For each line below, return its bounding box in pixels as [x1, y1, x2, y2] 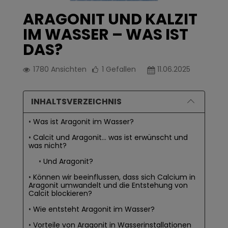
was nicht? [28, 140, 67, 151]
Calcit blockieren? [28, 188, 92, 198]
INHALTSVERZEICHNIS [31, 95, 122, 107]
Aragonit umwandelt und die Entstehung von [28, 180, 188, 190]
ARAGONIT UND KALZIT [23, 8, 197, 30]
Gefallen [106, 64, 136, 74]
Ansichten [51, 64, 87, 74]
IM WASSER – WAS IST [23, 23, 188, 45]
